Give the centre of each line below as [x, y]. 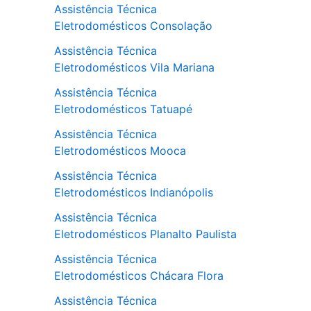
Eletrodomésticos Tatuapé [123, 109]
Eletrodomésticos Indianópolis [134, 193]
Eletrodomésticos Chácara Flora [139, 276]
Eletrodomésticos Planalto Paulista [145, 234]
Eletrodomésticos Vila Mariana [134, 68]
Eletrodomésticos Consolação [133, 26]
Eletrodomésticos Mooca [120, 151]
